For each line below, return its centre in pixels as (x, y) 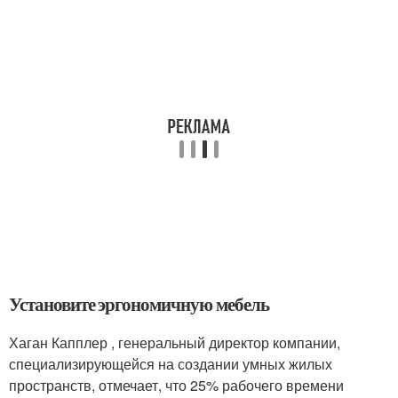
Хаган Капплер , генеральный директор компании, (175, 342)
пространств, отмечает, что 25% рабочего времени (176, 385)
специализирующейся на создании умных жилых (171, 364)
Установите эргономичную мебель (139, 304)
